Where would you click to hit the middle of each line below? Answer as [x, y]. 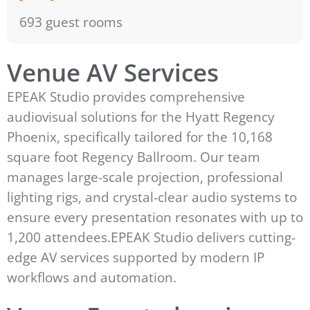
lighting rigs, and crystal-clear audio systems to [152, 197]
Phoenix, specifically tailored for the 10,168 [140, 137]
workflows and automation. [92, 277]
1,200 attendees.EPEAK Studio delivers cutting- [151, 237]
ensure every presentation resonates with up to [155, 217]
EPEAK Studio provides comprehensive [126, 97]
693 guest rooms [71, 21]
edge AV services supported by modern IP [136, 257]
